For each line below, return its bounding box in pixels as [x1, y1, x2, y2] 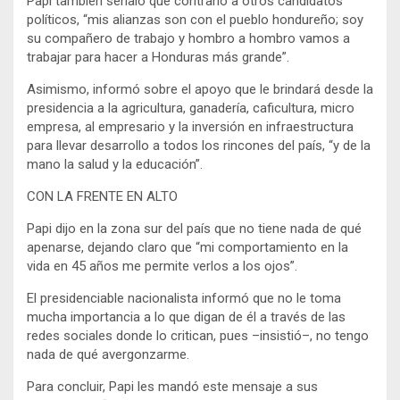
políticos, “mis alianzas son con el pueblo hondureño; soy [27, 11, 363, 28]
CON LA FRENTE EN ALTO [27, 187, 178, 204]
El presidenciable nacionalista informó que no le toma [27, 289, 341, 306]
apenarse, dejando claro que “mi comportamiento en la [27, 238, 348, 255]
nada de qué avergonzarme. [27, 346, 189, 362]
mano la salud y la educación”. [27, 155, 203, 172]
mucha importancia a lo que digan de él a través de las [27, 308, 346, 325]
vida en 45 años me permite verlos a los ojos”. [27, 257, 297, 274]
